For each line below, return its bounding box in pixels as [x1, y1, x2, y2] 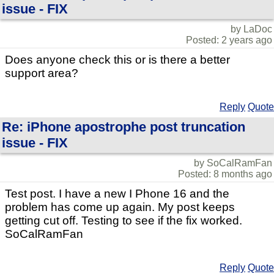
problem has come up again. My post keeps [5, 201, 235, 213]
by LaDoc [231, 24, 272, 34]
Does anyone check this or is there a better [5, 53, 230, 66]
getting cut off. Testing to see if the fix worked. [5, 214, 242, 227]
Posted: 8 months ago [178, 169, 272, 179]
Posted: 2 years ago [186, 35, 272, 45]
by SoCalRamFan [194, 158, 272, 168]
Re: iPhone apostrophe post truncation [2, 119, 245, 135]
